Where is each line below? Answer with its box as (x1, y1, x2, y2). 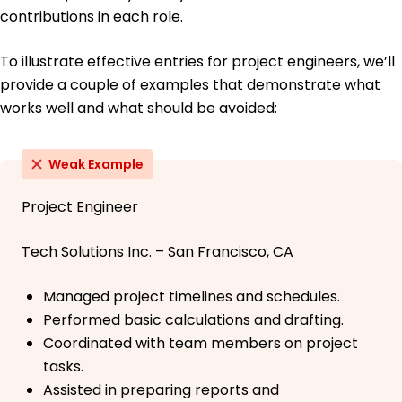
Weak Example (48, 155, 144, 174)
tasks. (43, 356, 83, 378)
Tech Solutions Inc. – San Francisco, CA (22, 241, 293, 263)
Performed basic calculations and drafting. (43, 310, 344, 331)
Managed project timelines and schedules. (43, 286, 340, 308)
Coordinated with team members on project (43, 333, 358, 354)
